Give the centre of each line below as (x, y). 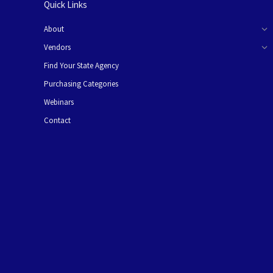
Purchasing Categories (81, 84)
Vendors (57, 47)
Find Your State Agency (81, 66)
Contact (57, 120)
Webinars (59, 102)
